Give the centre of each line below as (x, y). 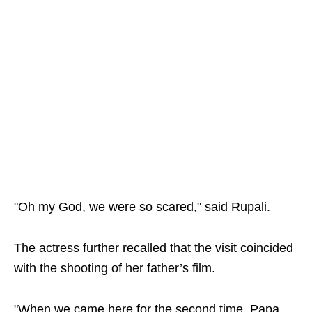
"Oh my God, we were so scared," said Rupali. (142, 207)
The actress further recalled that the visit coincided (154, 248)
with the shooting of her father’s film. (115, 268)
